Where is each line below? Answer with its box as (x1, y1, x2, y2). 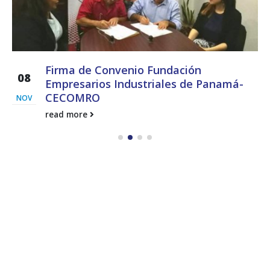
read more (45, 108, 90, 120)
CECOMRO (45, 90, 100, 105)
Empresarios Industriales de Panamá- (45, 76, 243, 91)
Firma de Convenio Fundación (45, 62, 201, 77)
